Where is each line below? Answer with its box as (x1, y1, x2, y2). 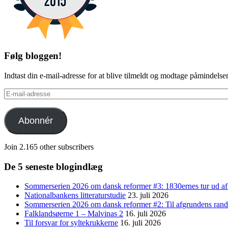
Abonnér (18, 115, 53, 126)
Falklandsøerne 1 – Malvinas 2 (24, 209, 123, 218)
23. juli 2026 (128, 191, 168, 200)
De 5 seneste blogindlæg (4, 161, 103, 172)
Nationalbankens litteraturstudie (24, 191, 126, 200)
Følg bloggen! (4, 50, 62, 62)
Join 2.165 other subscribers (4, 142, 94, 151)
